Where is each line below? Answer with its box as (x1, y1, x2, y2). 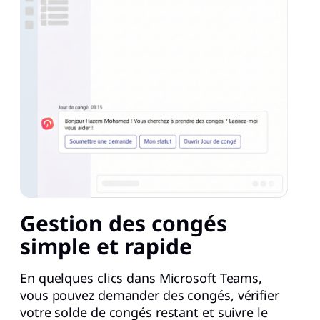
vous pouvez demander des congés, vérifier (20, 286, 279, 304)
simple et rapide (20, 231, 192, 261)
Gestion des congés (20, 208, 227, 238)
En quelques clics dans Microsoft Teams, (20, 269, 263, 286)
